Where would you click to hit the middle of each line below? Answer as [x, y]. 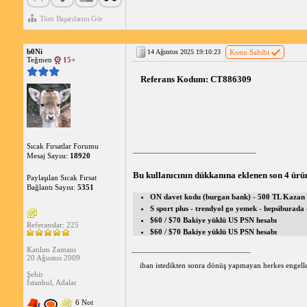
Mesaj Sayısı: [48, 156]
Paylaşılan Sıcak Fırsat [61, 178]
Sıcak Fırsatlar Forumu [62, 146]
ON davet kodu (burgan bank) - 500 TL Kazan [227, 197]
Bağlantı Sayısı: [52, 187]
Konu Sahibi [249, 52]
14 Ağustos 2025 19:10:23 [184, 52]
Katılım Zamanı [51, 250]
